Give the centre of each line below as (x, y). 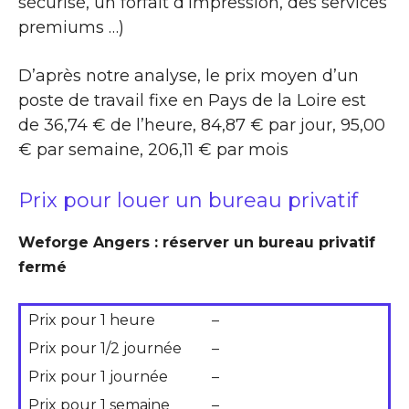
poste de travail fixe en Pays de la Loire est (192, 100)
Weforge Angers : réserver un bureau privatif (197, 242)
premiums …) (71, 27)
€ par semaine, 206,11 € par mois (153, 149)
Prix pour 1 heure (92, 320)
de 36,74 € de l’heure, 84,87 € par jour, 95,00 (202, 125)
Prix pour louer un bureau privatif (188, 200)
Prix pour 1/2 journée (105, 348)
